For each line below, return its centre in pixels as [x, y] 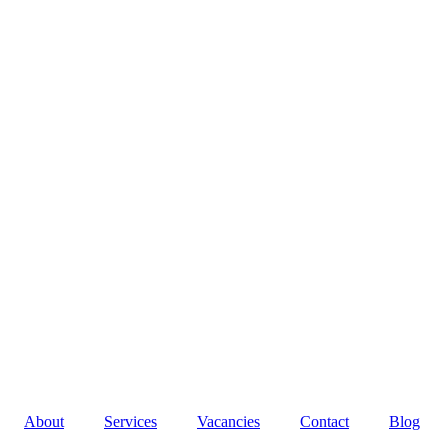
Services [130, 421]
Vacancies [228, 421]
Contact [324, 421]
